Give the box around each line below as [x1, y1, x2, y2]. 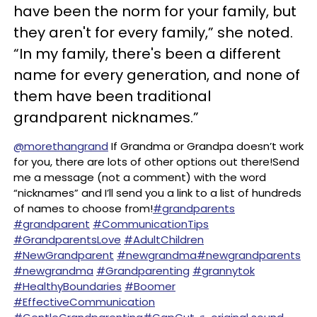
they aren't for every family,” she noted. [13, 23, 293, 42]
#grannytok [192, 263, 255, 278]
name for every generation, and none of [13, 65, 300, 85]
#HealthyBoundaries [13, 279, 122, 294]
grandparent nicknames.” [13, 108, 199, 127]
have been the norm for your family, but [13, 1, 296, 21]
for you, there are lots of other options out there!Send [13, 154, 299, 169]
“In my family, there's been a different [13, 44, 281, 64]
